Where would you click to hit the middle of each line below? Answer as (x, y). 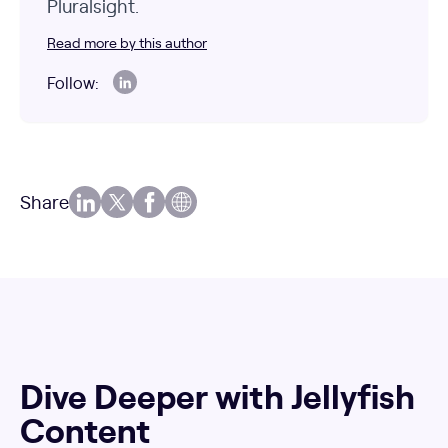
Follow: (73, 82)
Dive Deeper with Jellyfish (217, 395)
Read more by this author (127, 42)
